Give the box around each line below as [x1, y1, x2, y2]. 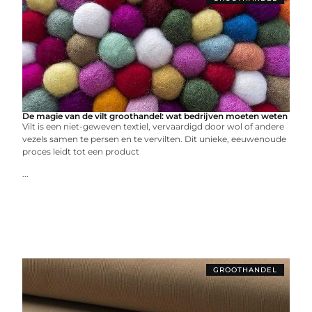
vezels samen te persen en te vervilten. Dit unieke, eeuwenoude [22, 134, 287, 144]
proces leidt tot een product [22, 146, 140, 157]
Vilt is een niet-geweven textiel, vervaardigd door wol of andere [22, 121, 285, 132]
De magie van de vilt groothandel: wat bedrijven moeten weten [22, 111, 288, 121]
